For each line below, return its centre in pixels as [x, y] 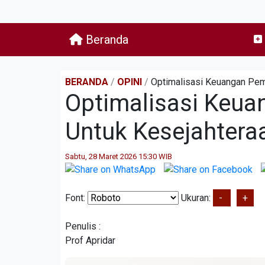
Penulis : [83, 226]
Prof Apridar [90, 240]
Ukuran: [196, 198]
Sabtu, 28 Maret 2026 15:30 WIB [119, 156]
